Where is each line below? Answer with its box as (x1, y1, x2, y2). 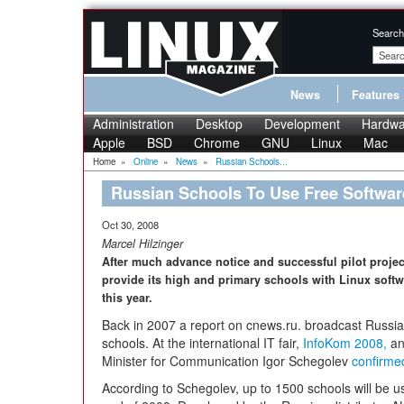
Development (264, 115, 340, 133)
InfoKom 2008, (303, 334, 387, 352)
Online (133, 155, 158, 168)
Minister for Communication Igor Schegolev (102, 352, 352, 370)
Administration (93, 115, 174, 133)
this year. (102, 289, 152, 306)
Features (352, 87, 399, 103)
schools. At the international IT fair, (102, 334, 303, 352)
